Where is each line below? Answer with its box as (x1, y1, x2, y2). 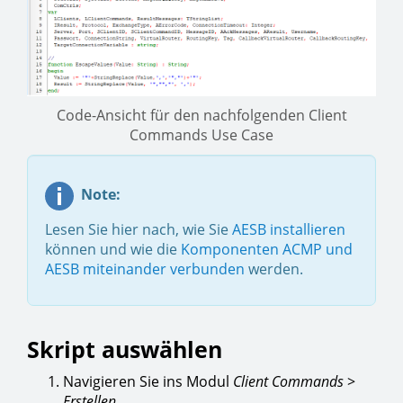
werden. (245, 259, 303, 280)
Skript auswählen (27, 334, 222, 365)
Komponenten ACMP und (181, 239, 353, 260)
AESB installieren (232, 219, 345, 240)
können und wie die (45, 239, 181, 260)
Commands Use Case (130, 125, 273, 146)
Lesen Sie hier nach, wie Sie (45, 219, 232, 240)
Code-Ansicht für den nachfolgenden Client (56, 105, 347, 126)
